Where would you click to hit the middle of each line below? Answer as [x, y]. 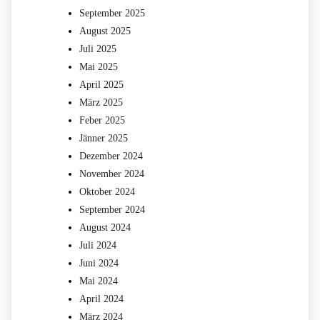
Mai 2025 [99, 66]
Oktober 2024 [107, 191]
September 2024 [112, 209]
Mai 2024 [99, 281]
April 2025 [101, 84]
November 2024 [112, 174]
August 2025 [105, 31]
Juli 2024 [98, 245]
